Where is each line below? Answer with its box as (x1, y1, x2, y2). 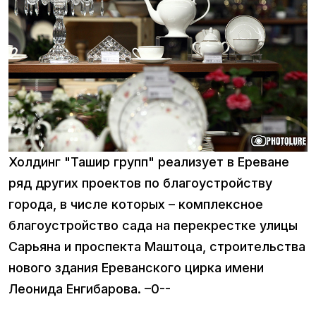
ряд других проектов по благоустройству (8, 175, 272, 190)
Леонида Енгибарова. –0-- (8, 281, 171, 296)
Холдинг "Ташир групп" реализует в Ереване (8, 154, 289, 169)
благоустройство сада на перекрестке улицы (8, 217, 298, 233)
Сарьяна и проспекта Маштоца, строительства (8, 238, 305, 254)
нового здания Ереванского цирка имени (8, 260, 264, 275)
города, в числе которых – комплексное (8, 196, 263, 212)
